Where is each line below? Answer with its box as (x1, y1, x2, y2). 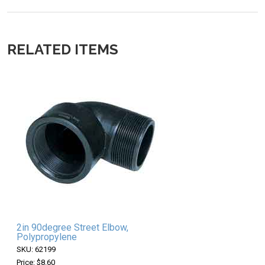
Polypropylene (17, 231, 77, 243)
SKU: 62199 (17, 245, 56, 254)
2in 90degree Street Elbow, (17, 222, 128, 234)
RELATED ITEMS (7, 41, 118, 59)
